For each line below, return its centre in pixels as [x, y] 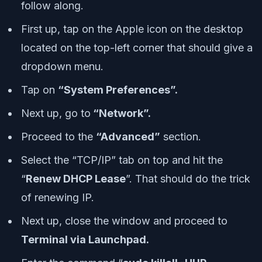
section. [181, 137]
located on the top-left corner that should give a [137, 48]
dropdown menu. [62, 67]
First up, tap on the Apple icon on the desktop [132, 29]
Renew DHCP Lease [76, 179]
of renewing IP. [58, 198]
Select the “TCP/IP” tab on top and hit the [122, 160]
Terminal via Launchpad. [85, 240]
